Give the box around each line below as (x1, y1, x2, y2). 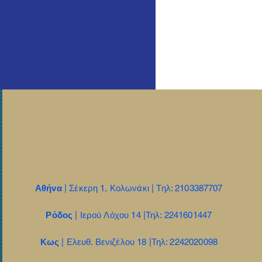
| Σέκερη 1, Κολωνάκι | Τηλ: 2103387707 (64, 183, 223, 194)
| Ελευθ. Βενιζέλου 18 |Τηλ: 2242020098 (61, 237, 218, 247)
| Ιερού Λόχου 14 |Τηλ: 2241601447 (75, 210, 212, 220)
